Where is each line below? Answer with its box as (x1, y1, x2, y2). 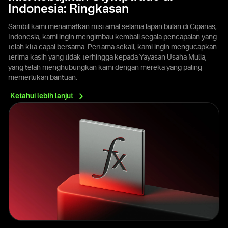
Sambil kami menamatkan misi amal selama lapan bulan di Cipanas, (8, 23, 217, 31)
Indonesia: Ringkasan (8, 3, 129, 16)
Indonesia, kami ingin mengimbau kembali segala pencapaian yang (8, 33, 217, 41)
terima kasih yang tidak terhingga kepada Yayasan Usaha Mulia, (8, 53, 207, 61)
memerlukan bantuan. (8, 74, 77, 81)
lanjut (55, 92, 73, 100)
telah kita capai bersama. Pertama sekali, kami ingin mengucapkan (8, 43, 217, 51)
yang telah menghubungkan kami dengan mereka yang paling (8, 64, 202, 71)
